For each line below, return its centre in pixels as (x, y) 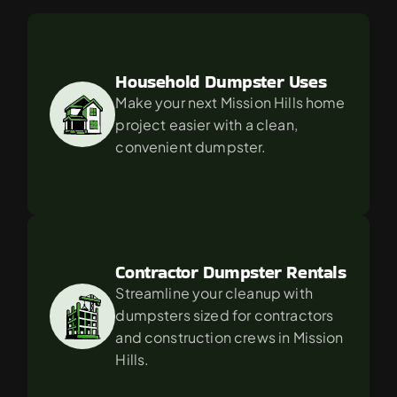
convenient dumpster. (191, 146)
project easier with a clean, (206, 124)
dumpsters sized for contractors (225, 315)
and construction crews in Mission (230, 337)
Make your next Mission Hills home (230, 102)
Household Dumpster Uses (221, 81)
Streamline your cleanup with (214, 293)
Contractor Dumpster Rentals (231, 272)
